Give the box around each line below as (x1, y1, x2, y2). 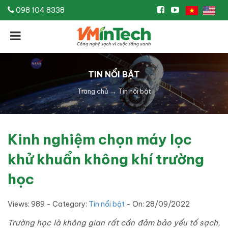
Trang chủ (77, 87, 108, 95)
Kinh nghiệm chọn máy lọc (8, 130, 192, 148)
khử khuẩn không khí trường (8, 150, 204, 168)
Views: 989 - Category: (8, 199, 89, 209)
